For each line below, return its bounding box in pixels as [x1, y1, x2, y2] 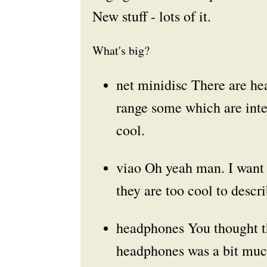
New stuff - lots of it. [92, 7, 211, 26]
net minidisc [116, 75, 188, 94]
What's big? [92, 42, 150, 58]
